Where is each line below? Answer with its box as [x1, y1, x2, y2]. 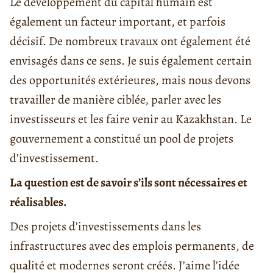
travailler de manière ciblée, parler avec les [10, 91, 221, 108]
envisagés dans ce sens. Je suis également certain [10, 52, 252, 69]
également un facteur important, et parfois [10, 13, 225, 30]
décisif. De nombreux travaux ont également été [10, 32, 250, 49]
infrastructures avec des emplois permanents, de [10, 237, 254, 254]
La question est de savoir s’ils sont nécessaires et [10, 174, 247, 191]
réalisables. [10, 193, 67, 210]
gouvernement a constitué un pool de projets [10, 130, 233, 147]
